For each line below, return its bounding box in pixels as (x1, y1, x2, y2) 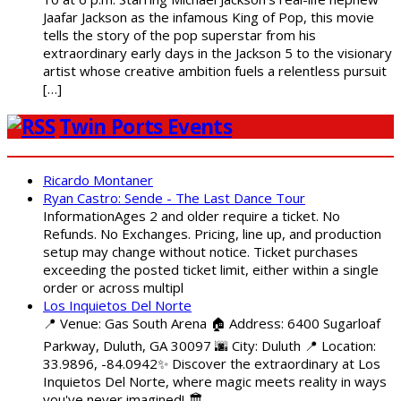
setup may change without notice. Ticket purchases (43, 242, 358, 260)
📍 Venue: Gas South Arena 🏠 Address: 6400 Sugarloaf (43, 313, 380, 332)
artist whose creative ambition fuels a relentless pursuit (43, 62, 387, 81)
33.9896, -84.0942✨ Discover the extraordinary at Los (43, 354, 380, 372)
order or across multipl (43, 277, 183, 296)
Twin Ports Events (59, 112, 232, 141)
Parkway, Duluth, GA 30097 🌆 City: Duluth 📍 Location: (43, 336, 376, 354)
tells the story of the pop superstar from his (43, 26, 316, 45)
